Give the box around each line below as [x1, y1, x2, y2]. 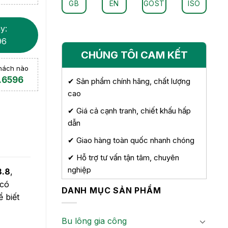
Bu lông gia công [62, 216, 127, 226]
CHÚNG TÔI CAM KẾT [80, 48, 188, 61]
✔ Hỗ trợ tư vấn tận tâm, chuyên [68, 152, 179, 162]
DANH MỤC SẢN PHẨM [62, 185, 161, 195]
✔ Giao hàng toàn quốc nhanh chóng [68, 135, 194, 145]
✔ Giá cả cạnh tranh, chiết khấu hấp [68, 105, 191, 116]
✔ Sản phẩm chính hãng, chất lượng [68, 76, 190, 86]
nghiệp [68, 164, 91, 175]
